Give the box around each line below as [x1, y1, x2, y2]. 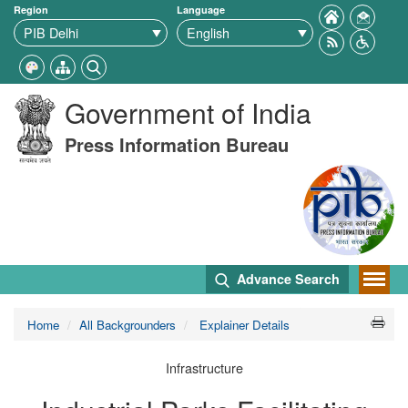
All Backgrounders [79, 316, 176, 333]
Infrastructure [165, 358, 243, 377]
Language [177, 3, 225, 16]
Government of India [65, 93, 311, 132]
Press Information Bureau [65, 131, 289, 158]
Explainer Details [196, 316, 290, 333]
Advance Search [233, 270, 340, 288]
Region [14, 3, 48, 16]
